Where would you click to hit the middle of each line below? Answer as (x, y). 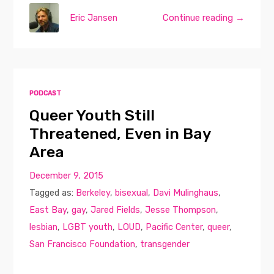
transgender (165, 244)
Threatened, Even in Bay (120, 133)
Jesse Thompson (181, 209)
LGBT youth (88, 227)
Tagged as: (53, 192)
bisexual (132, 192)
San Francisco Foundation (83, 244)
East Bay (48, 209)
